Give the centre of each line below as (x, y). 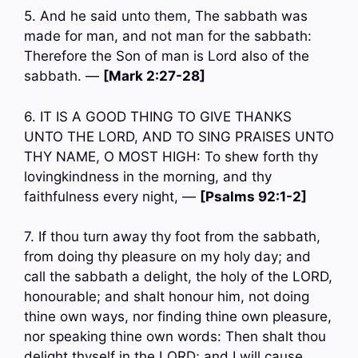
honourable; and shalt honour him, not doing (167, 297)
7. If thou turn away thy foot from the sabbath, (172, 237)
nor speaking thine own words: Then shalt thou (175, 337)
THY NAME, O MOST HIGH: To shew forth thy (171, 156)
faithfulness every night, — (112, 196)
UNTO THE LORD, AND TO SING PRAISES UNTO (179, 136)
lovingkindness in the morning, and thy (148, 176)
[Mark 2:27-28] (154, 76)
